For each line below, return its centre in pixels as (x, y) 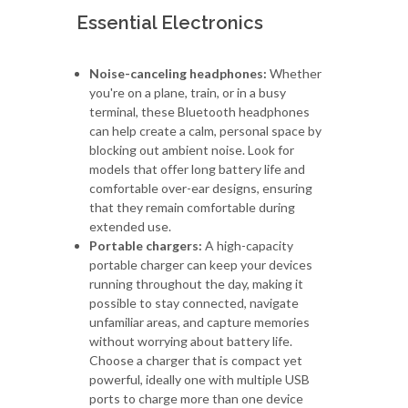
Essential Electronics (170, 22)
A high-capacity (248, 245)
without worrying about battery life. (191, 341)
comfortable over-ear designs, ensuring (201, 188)
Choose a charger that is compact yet (196, 360)
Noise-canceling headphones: (178, 73)
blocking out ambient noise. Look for (192, 149)
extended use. (130, 226)
